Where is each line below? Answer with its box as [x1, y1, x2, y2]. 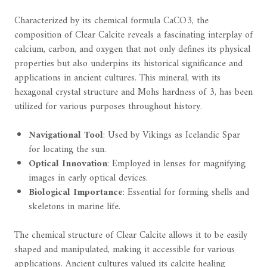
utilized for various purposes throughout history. [14, 98, 202, 115]
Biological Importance [29, 184, 123, 201]
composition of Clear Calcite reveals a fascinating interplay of [14, 26, 253, 44]
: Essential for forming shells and [123, 184, 249, 201]
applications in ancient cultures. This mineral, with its [14, 69, 221, 86]
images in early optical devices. [29, 169, 148, 187]
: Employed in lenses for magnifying [107, 155, 246, 172]
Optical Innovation [29, 155, 107, 172]
